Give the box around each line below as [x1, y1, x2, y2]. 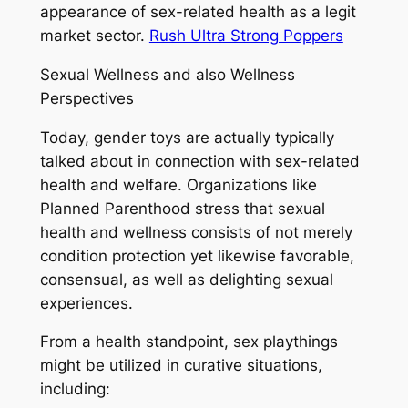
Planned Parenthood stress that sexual [39, 199, 325, 218]
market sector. [39, 26, 149, 46]
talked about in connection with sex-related [39, 151, 360, 170]
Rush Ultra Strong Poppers [148, 26, 343, 46]
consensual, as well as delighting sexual [39, 270, 333, 289]
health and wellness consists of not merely [39, 222, 352, 241]
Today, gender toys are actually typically [39, 127, 334, 147]
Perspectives [39, 88, 134, 107]
